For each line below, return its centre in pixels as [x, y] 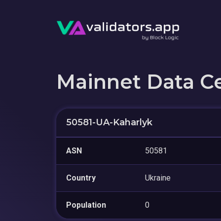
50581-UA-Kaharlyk [109, 122]
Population [86, 205]
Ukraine [158, 178]
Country [81, 178]
